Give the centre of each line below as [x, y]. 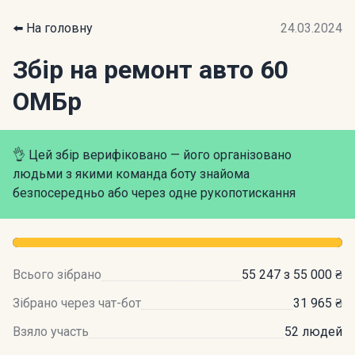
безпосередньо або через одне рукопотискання [154, 193]
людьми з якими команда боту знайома [131, 174]
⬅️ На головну [53, 28]
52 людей [313, 332]
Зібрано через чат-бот [77, 303]
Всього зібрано [57, 275]
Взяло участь [51, 332]
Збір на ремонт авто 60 [151, 70]
